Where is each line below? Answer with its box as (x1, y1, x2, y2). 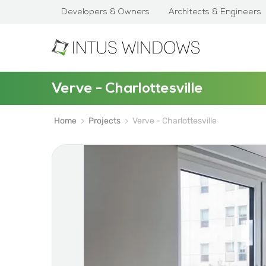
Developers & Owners (61, 7, 150, 17)
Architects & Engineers (169, 7, 261, 17)
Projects (88, 116, 121, 126)
